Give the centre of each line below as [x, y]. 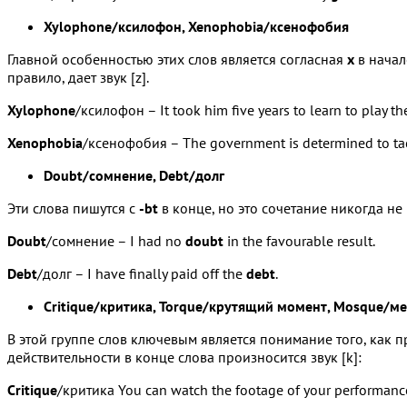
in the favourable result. [299, 240]
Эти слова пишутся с [73, 208]
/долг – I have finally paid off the [142, 273]
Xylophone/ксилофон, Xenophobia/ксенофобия [196, 26]
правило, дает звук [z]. [78, 77]
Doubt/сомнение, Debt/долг [134, 175]
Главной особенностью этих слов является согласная [177, 59]
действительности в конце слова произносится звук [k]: [184, 357]
